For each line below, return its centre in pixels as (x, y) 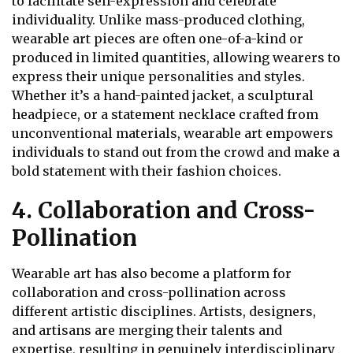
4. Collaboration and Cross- (164, 211)
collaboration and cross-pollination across (149, 293)
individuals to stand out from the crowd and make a (176, 152)
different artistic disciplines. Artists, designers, (164, 312)
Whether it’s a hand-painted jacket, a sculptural (163, 96)
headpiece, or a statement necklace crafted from (165, 115)
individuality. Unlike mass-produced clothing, (158, 20)
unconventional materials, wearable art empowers (173, 134)
